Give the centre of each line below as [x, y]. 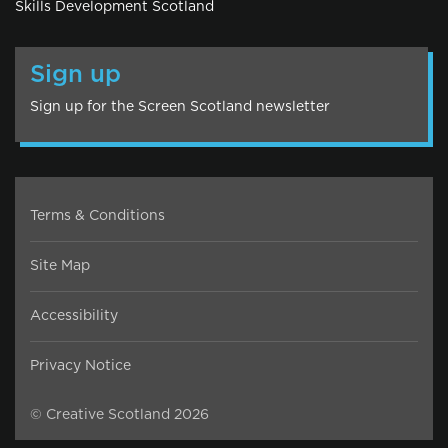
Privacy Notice [80, 366]
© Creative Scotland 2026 [119, 415]
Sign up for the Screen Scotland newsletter [180, 107]
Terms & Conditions [97, 216]
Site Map [60, 266]
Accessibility [74, 316]
